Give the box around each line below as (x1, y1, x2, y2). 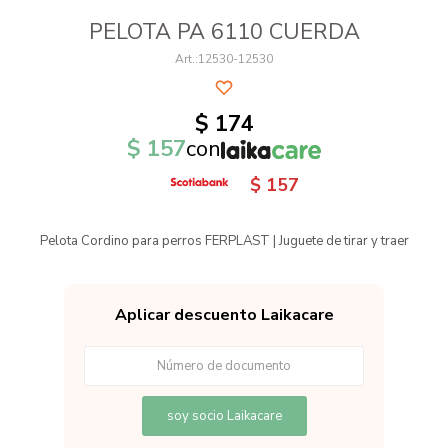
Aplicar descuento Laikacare (114, 304, 334, 326)
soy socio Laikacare (166, 407, 282, 425)
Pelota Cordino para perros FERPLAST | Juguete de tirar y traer (39, 232, 409, 250)
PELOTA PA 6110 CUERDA (88, 17, 360, 47)
